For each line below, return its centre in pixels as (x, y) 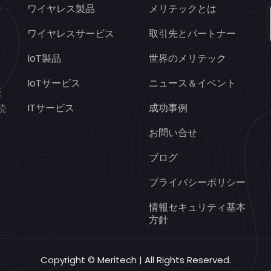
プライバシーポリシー (197, 182)
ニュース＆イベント (192, 83)
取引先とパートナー (192, 33)
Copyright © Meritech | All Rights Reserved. (135, 260)
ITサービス (51, 108)
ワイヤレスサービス (71, 33)
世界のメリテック (187, 58)
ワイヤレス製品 (61, 8)
